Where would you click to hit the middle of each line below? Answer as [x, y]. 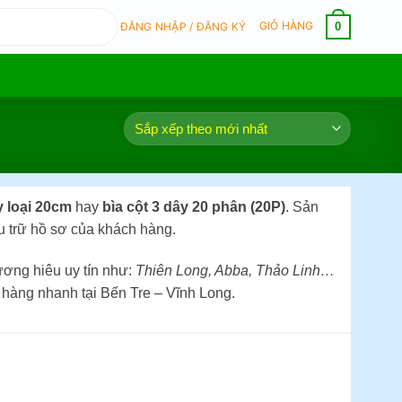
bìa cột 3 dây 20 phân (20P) [192, 207]
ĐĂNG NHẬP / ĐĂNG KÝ [183, 26]
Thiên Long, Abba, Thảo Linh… [235, 270]
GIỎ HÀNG [288, 26]
